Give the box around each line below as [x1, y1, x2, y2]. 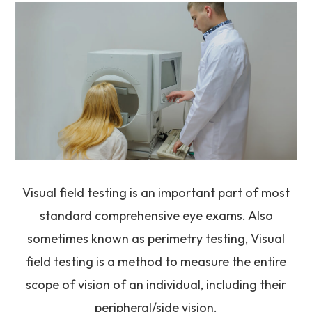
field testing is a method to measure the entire [26, 253, 286, 270]
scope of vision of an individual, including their [26, 276, 286, 292]
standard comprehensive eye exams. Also [39, 207, 273, 224]
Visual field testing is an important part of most [22, 184, 290, 201]
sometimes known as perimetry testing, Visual [27, 230, 285, 247]
